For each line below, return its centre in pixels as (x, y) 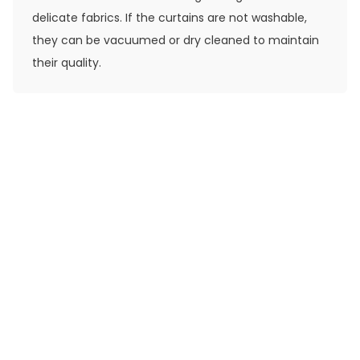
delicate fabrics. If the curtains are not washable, (170, 17)
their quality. (67, 62)
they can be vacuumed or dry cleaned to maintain (176, 40)
